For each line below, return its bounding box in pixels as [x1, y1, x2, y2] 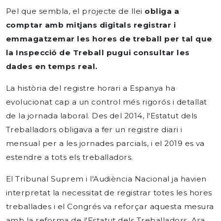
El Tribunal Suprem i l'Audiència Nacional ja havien [6, 174, 207, 184]
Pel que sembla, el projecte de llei [6, 6, 145, 16]
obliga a [145, 6, 180, 16]
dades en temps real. [6, 62, 98, 71]
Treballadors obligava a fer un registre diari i [6, 125, 183, 134]
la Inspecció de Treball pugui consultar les [6, 48, 190, 57]
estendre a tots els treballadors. [6, 152, 133, 162]
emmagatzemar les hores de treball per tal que [6, 34, 213, 43]
